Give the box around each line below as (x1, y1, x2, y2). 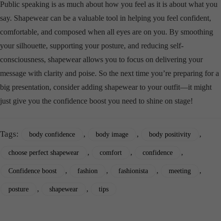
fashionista (118, 167, 148, 175)
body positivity (149, 131, 191, 139)
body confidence (29, 131, 75, 139)
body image (96, 131, 128, 139)
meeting (169, 167, 191, 175)
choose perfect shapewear (8, 149, 79, 157)
